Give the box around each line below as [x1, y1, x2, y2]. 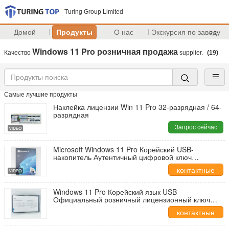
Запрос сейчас [174, 124, 217, 131]
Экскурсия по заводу [151, 28, 220, 36]
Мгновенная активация [53, 210, 130, 220]
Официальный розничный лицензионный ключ [53, 194, 210, 204]
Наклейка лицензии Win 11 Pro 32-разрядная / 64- [53, 102, 222, 112]
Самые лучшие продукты [4, 91, 77, 98]
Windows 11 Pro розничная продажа [32, 45, 178, 57]
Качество [4, 49, 32, 56]
